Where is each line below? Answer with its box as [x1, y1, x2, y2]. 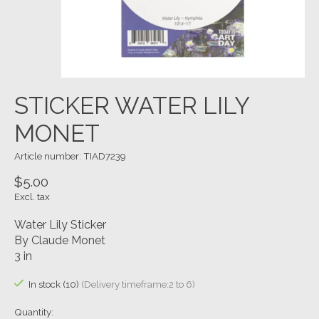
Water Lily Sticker [14, 217, 106, 231]
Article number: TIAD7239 [14, 150, 126, 162]
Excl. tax [14, 190, 50, 202]
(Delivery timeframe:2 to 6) [80, 278, 195, 291]
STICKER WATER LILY [14, 92, 249, 120]
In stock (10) [28, 278, 81, 291]
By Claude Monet [14, 233, 105, 247]
